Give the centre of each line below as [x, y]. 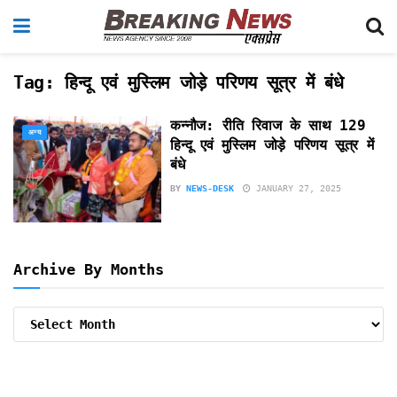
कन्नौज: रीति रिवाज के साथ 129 [268, 125]
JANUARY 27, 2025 [296, 188]
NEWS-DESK [210, 188]
